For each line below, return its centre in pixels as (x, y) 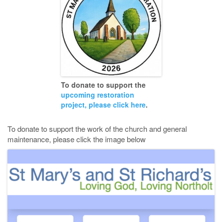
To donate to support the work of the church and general (97, 129)
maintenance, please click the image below (77, 139)
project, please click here (103, 105)
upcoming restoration (97, 95)
